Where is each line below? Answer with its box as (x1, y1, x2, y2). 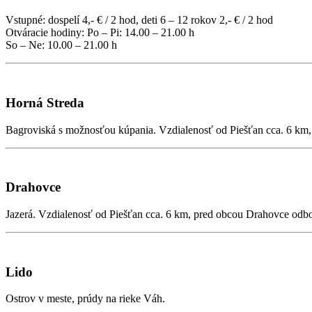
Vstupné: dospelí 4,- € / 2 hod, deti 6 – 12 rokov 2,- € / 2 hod (6, 14, 273, 26)
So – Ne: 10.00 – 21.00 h (6, 39, 117, 52)
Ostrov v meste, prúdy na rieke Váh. (6, 292, 165, 305)
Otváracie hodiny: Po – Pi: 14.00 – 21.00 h (6, 26, 194, 39)
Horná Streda (6, 95, 84, 110)
